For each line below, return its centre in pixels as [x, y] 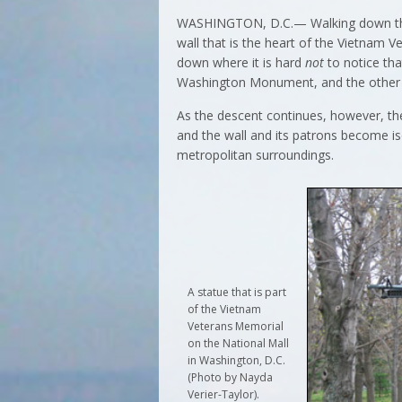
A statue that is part [237, 292]
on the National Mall [238, 343]
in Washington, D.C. [236, 360]
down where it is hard [241, 62]
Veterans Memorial [236, 326]
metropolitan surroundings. [255, 154]
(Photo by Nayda [230, 377]
